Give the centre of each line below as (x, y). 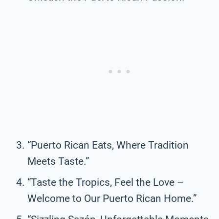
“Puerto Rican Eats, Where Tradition (108, 145)
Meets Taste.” (58, 161)
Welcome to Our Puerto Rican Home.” (112, 198)
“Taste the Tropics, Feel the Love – (106, 182)
